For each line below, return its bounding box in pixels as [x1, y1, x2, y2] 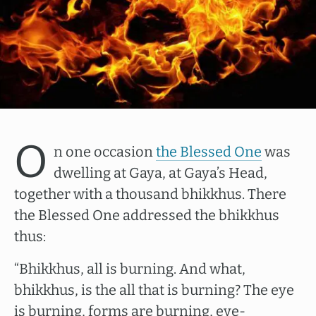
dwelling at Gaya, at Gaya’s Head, [54, 164, 267, 181]
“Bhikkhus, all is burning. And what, [14, 260, 245, 277]
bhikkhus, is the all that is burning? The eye [14, 281, 294, 298]
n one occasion [54, 143, 156, 160]
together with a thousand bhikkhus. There [14, 186, 286, 202]
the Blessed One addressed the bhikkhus [14, 207, 279, 224]
